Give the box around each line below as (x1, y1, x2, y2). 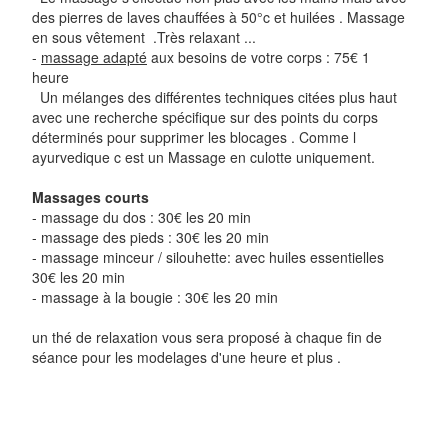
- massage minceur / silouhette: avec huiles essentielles (32, 247, 384, 267)
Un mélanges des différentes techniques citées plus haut (32, 87, 397, 107)
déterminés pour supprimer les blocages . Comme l (32, 127, 356, 147)
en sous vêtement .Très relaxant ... (32, 27, 256, 47)
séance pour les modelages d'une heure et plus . (32, 347, 341, 367)
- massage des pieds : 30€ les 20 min (32, 227, 269, 247)
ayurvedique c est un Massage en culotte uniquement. (32, 147, 379, 167)
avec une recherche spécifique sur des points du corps (32, 107, 378, 127)
